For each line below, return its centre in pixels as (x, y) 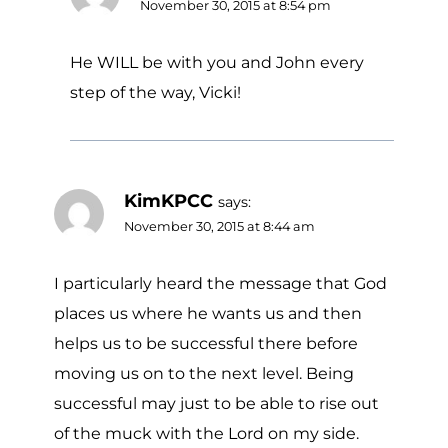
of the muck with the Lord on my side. (206, 433)
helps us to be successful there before (206, 343)
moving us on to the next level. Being (204, 373)
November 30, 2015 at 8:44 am (219, 226)
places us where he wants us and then (208, 313)
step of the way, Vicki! (155, 92)
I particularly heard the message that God (220, 283)
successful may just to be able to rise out (216, 403)
